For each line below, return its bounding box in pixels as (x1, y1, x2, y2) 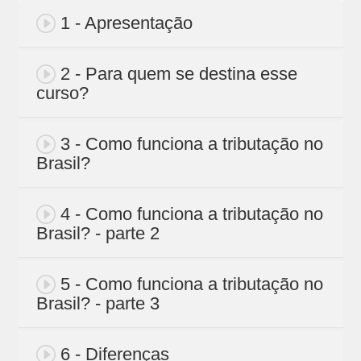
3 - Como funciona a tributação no (60, 134, 323, 155)
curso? (35, 83, 89, 104)
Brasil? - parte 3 (35, 293, 160, 314)
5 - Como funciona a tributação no (60, 274, 323, 295)
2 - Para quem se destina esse (60, 64, 297, 85)
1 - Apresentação (60, 13, 193, 34)
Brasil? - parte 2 (35, 223, 160, 244)
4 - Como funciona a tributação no (60, 204, 323, 225)
